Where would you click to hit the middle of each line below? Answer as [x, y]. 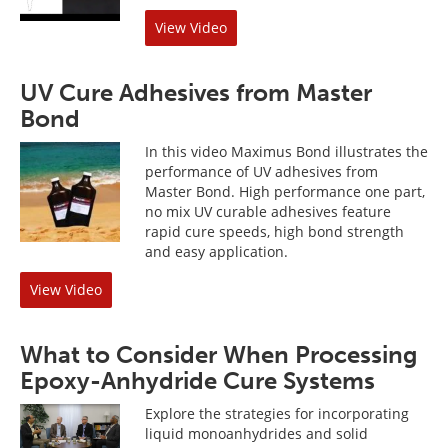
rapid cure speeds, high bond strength [274, 231]
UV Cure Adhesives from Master [196, 92]
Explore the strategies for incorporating [277, 413]
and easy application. [216, 251]
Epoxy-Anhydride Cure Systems [197, 380]
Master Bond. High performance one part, [285, 191]
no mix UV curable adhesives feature [268, 211]
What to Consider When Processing [219, 354]
